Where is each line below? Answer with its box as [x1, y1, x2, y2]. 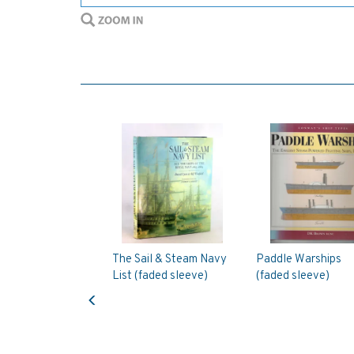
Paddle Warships [255, 251, 341, 267]
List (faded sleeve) [112, 268, 208, 284]
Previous [92, 280, 135, 294]
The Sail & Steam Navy [112, 251, 227, 267]
